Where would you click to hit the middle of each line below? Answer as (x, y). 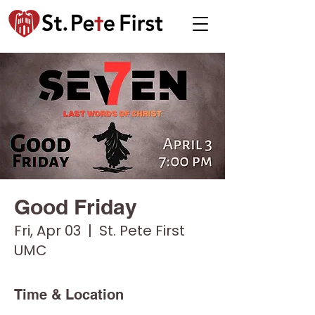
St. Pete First (142, 231)
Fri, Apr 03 (47, 231)
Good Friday (76, 207)
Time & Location (69, 295)
